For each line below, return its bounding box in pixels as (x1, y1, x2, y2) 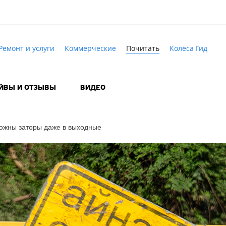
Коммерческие (64, 43, 116, 53)
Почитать (126, 43, 159, 53)
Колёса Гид (169, 43, 207, 53)
